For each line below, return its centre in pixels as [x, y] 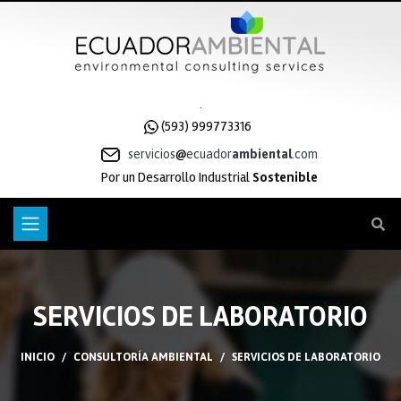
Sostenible [285, 178]
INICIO [38, 358]
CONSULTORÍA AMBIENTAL [143, 358]
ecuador [209, 154]
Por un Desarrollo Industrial [177, 178]
